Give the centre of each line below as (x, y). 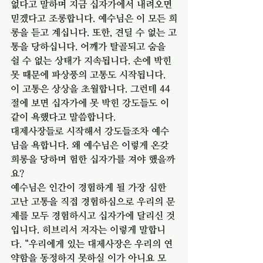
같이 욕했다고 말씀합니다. (65, 117)
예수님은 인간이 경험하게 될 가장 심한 (90, 187)
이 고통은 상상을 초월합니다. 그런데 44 (90, 88)
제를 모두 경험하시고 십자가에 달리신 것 (93, 215)
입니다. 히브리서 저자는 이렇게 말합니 (88, 229)
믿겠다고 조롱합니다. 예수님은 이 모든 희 (94, 18)
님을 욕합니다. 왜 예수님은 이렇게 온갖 (91, 145)
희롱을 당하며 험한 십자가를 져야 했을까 (93, 159)
